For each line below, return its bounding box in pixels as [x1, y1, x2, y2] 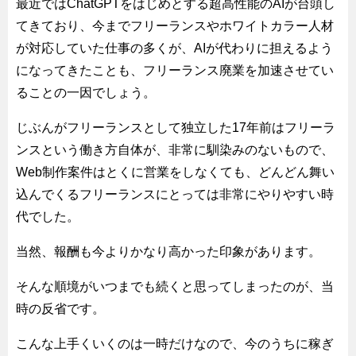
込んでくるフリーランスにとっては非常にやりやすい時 [16, 187, 334, 201]
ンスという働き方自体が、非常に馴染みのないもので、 [16, 142, 334, 157]
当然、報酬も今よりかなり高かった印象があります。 [16, 244, 321, 258]
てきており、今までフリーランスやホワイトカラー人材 [16, 18, 334, 33]
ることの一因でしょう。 [16, 85, 156, 99]
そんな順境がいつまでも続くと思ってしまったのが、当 [16, 279, 334, 293]
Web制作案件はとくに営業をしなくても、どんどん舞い [16, 164, 335, 179]
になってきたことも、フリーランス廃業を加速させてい [16, 63, 334, 77]
